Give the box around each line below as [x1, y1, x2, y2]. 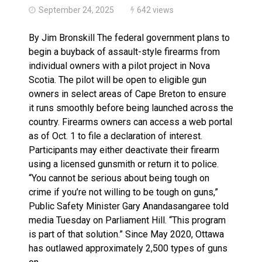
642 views [137, 5, 174, 15]
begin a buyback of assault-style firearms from [29, 46, 220, 57]
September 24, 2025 [39, 5, 114, 15]
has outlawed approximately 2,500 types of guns [29, 243, 227, 254]
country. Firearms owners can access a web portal [29, 116, 232, 127]
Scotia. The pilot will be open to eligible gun [29, 74, 206, 85]
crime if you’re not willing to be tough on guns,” [29, 187, 218, 198]
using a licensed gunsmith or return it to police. [29, 158, 219, 170]
